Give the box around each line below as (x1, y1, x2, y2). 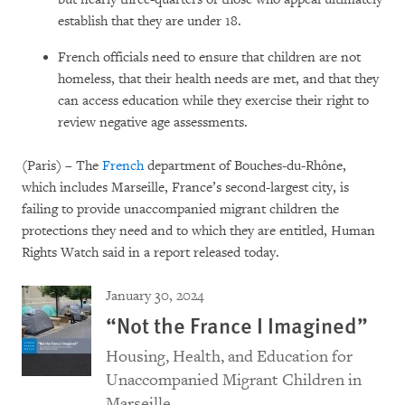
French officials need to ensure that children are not (58, 48, 361, 66)
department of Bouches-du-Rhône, (144, 156, 346, 174)
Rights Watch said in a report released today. (22, 243, 279, 261)
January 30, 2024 (106, 287, 203, 305)
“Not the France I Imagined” (106, 308, 368, 340)
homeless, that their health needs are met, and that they (58, 70, 379, 88)
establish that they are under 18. (58, 12, 241, 30)
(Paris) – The (22, 156, 102, 174)
